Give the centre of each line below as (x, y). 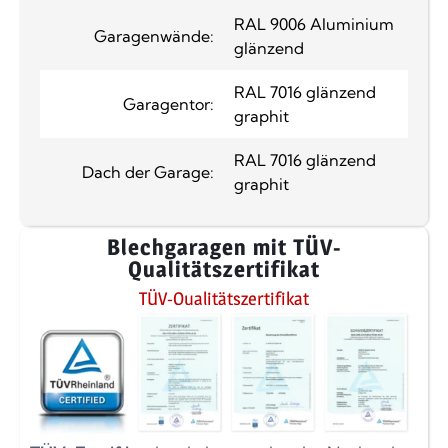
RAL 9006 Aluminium (314, 24)
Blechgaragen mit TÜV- (224, 247)
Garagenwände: (154, 36)
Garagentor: (168, 104)
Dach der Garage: (148, 172)
